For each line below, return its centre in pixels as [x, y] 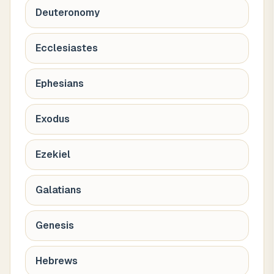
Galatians [58, 190]
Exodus [53, 119]
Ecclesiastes [67, 48]
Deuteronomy [68, 13]
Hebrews [57, 261]
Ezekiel [53, 154]
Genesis [55, 225]
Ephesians [60, 83]
